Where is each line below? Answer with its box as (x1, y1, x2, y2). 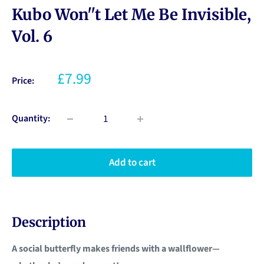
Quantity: (12, 112, 50, 126)
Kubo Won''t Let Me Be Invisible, (12, 5, 251, 25)
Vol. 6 (12, 27, 52, 47)
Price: (12, 74, 34, 88)
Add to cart (108, 156, 156, 170)
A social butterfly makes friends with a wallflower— (12, 242, 220, 256)
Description (12, 214, 86, 231)
